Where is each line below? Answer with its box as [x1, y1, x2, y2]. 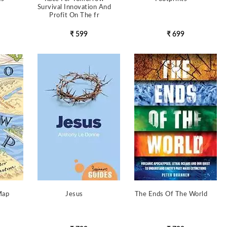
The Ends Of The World [134, 191, 208, 198]
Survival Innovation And [37, 4, 111, 11]
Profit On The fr [49, 12, 100, 19]
